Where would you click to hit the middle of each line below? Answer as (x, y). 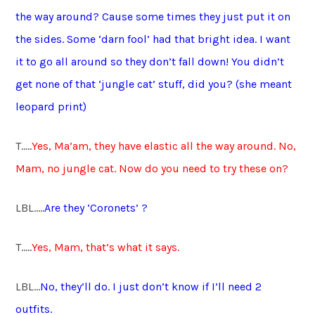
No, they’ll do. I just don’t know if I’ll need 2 (151, 286)
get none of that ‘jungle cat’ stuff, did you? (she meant (154, 84)
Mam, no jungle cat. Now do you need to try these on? (152, 168)
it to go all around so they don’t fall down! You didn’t (150, 61)
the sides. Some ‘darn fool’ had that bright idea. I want (153, 39)
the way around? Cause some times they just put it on (153, 16)
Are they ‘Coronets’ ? (96, 207)
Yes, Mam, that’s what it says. (106, 247)
